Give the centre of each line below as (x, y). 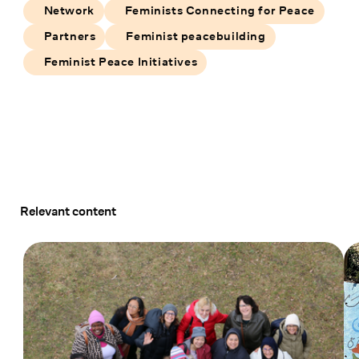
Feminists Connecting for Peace (220, 11)
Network (69, 11)
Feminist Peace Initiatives (121, 63)
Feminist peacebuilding (196, 37)
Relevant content (68, 212)
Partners (70, 37)
